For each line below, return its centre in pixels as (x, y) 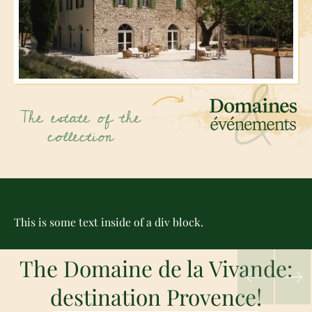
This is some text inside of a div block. (108, 222)
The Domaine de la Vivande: (156, 268)
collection (80, 136)
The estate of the (80, 118)
